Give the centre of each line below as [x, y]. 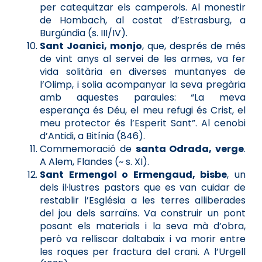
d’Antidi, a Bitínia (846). [92, 136]
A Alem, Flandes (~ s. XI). [94, 162]
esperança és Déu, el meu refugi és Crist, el [143, 111]
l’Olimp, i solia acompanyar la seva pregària [143, 85]
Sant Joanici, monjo [91, 46]
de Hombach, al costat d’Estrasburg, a [143, 20]
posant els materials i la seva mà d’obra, [143, 226]
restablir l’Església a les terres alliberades [143, 201]
